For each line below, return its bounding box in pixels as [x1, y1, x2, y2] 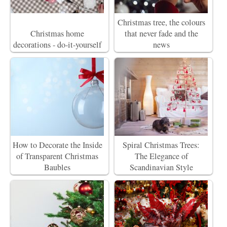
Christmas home [30, 28, 84, 40]
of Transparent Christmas [16, 150, 98, 162]
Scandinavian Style [129, 162, 193, 173]
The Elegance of [134, 150, 188, 162]
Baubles [44, 162, 70, 173]
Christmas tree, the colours [117, 17, 205, 28]
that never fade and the [124, 28, 198, 40]
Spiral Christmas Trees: [123, 139, 200, 151]
